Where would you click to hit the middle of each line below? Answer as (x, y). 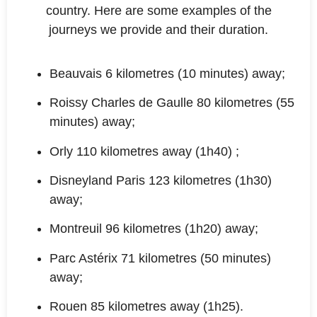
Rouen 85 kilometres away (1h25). (146, 307)
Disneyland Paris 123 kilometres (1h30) (161, 180)
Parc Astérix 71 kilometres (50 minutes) (160, 258)
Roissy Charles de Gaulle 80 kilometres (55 (172, 103)
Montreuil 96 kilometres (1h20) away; (154, 229)
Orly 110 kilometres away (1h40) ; (144, 151)
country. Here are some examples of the (158, 11)
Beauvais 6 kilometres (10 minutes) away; (167, 73)
